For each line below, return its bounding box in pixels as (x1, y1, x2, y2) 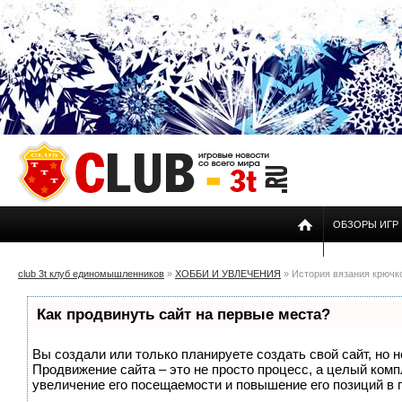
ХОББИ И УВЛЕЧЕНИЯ (175, 268, 281, 279)
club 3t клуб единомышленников (18, 268, 164, 279)
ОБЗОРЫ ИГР (333, 219, 398, 230)
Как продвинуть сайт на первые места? (37, 306, 330, 323)
